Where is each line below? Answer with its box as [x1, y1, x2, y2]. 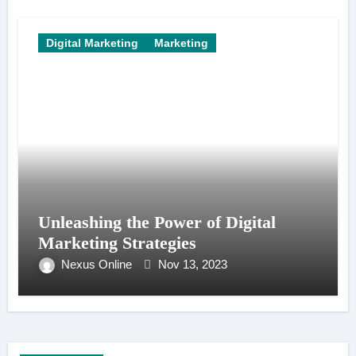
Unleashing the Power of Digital [37, 212, 276, 233]
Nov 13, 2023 [157, 257, 227, 272]
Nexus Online [60, 257, 135, 272]
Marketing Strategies [37, 233, 196, 253]
